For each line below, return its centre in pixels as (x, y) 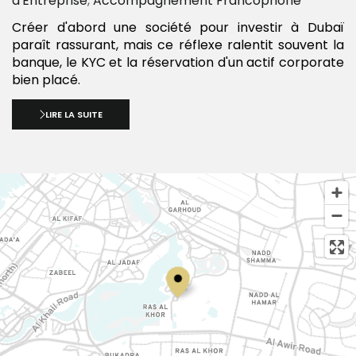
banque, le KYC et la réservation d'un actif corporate (178, 63)
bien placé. (46, 80)
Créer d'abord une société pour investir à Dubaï (178, 28)
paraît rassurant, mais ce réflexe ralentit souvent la (178, 45)
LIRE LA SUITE (74, 115)
